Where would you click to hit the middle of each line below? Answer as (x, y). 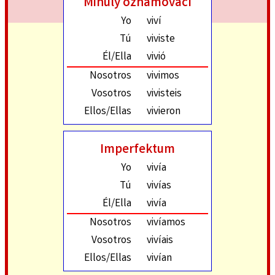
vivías (159, 187)
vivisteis (164, 95)
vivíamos (166, 223)
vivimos (163, 77)
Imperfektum (137, 150)
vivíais (160, 241)
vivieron (164, 112)
